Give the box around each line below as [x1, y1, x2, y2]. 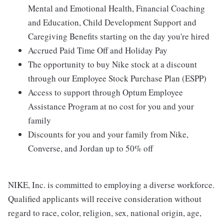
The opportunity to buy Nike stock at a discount [28, 58, 197, 70]
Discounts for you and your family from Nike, [28, 128, 188, 140]
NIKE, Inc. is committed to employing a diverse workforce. [8, 179, 214, 191]
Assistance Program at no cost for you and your [28, 100, 194, 112]
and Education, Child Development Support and [28, 16, 196, 28]
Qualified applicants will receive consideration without [8, 193, 201, 205]
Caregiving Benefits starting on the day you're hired [28, 30, 209, 42]
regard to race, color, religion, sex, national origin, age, [8, 207, 201, 219]
